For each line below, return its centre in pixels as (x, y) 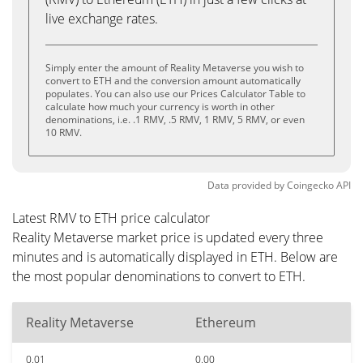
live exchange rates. (102, 19)
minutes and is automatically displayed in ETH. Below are (175, 257)
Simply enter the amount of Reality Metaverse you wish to (175, 68)
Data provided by (246, 185)
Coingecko (310, 185)
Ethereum (226, 322)
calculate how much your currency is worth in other (160, 107)
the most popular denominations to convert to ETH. (159, 276)
